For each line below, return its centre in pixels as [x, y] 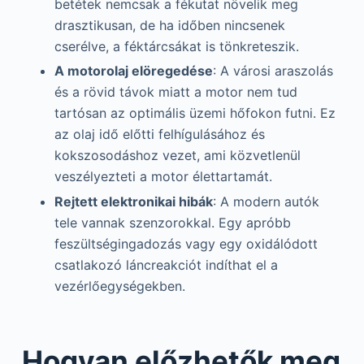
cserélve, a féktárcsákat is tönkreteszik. [176, 46]
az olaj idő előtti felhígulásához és [159, 134]
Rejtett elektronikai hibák [133, 202]
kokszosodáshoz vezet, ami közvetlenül [177, 156]
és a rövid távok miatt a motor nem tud [175, 92]
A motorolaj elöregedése [133, 71]
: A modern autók [266, 202]
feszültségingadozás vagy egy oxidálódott [186, 244]
